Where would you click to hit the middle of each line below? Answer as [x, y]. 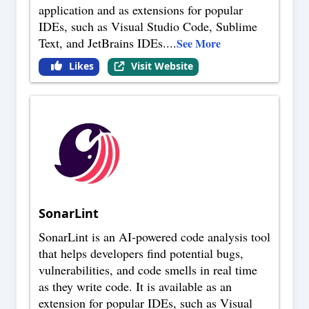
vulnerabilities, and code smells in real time [148, 270]
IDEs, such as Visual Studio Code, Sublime [148, 27]
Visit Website [162, 66]
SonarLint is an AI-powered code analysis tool [154, 237]
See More [199, 43]
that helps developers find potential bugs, [141, 253]
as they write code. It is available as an [135, 287]
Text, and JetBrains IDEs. [102, 43]
